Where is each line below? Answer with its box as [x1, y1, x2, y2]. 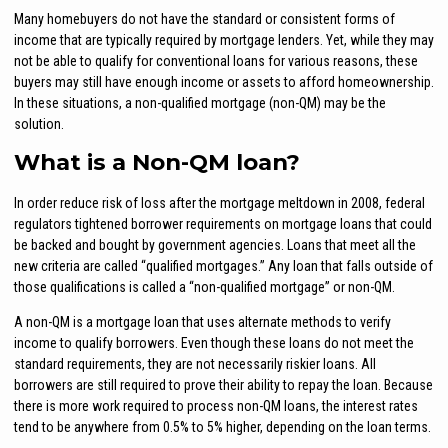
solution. [14, 116, 64, 132]
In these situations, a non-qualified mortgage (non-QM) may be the [14, 95, 386, 111]
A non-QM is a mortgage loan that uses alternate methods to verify [14, 313, 391, 330]
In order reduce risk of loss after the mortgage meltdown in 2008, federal [14, 194, 425, 211]
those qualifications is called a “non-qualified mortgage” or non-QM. [14, 278, 398, 295]
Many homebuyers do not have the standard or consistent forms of [14, 11, 395, 27]
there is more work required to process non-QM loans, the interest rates [14, 397, 418, 414]
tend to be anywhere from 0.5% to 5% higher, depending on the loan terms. [14, 418, 431, 435]
